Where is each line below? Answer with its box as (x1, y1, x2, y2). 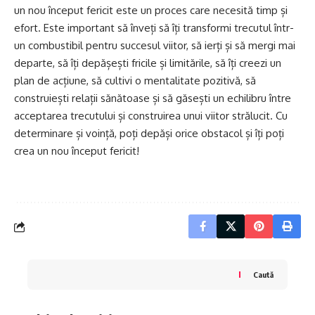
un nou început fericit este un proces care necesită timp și (14, 4, 288, 18)
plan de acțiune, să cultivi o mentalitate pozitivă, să (14, 74, 256, 88)
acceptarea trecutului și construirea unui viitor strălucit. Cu (14, 109, 288, 123)
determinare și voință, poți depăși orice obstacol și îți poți (14, 127, 284, 141)
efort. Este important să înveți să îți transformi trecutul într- (14, 21, 294, 35)
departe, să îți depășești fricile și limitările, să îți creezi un (14, 56, 281, 70)
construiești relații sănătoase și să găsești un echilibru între (14, 91, 291, 105)
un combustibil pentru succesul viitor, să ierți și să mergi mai (14, 39, 295, 53)
